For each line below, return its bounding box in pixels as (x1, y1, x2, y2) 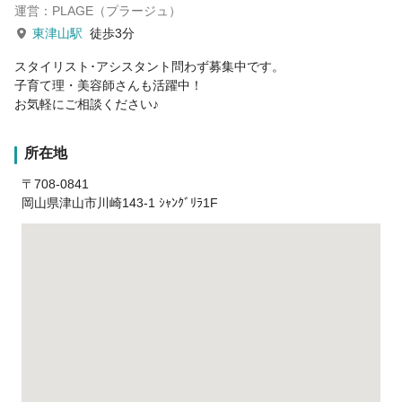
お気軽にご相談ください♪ (14, 96, 159, 111)
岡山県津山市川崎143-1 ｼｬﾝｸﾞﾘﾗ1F (22, 195, 218, 210)
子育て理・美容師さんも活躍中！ (14, 77, 203, 92)
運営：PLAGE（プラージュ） (14, 3, 181, 18)
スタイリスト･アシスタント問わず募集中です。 (14, 58, 284, 74)
